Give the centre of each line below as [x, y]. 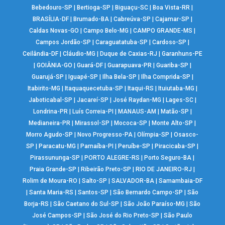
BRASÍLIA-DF [50, 19]
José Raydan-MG [137, 100]
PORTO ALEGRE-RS [112, 158]
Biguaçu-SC [132, 8]
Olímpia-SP [153, 135]
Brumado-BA [91, 19]
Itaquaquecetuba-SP [94, 89]
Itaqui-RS [140, 89]
